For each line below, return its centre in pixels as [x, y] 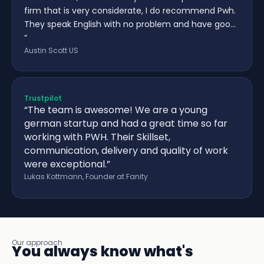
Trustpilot [43, 98]
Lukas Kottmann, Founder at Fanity [86, 177]
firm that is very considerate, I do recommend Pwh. [130, 11]
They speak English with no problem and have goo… [130, 24]
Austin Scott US [51, 51]
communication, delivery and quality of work [126, 151]
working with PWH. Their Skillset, [97, 137]
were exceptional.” [67, 164]
